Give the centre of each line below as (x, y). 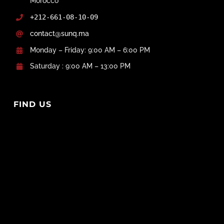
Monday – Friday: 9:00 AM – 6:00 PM (90, 50)
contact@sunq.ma (60, 33)
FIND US (32, 104)
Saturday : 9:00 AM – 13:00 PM (80, 66)
